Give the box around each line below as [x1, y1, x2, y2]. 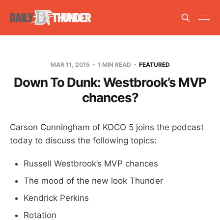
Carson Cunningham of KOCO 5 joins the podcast [10, 122, 204, 132]
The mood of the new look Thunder [24, 175, 163, 186]
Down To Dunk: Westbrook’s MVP [14, 74, 206, 90]
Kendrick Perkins [24, 192, 89, 203]
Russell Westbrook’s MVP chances [24, 158, 158, 168]
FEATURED [138, 60, 170, 68]
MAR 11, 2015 [50, 60, 91, 68]
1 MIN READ [96, 60, 133, 68]
